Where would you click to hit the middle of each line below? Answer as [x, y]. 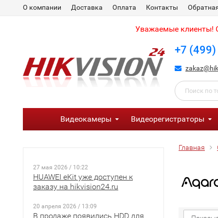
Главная [192, 147]
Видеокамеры [86, 119]
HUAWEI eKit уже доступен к [83, 177]
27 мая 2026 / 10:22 [61, 167]
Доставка [87, 7]
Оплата [124, 7]
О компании [42, 7]
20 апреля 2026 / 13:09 [65, 206]
